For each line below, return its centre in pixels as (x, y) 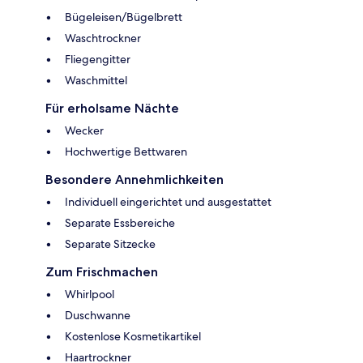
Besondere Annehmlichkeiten (135, 180)
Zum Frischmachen (102, 272)
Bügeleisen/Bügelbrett (124, 17)
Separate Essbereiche (120, 223)
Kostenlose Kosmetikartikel (133, 337)
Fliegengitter (98, 60)
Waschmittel (96, 81)
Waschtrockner (103, 38)
